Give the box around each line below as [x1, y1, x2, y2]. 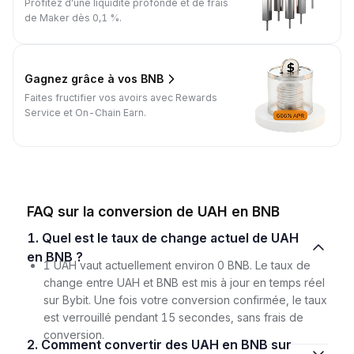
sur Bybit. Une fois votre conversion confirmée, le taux [43, 292, 327, 307]
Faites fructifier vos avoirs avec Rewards [24, 91, 217, 104]
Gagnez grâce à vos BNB [24, 72, 164, 86]
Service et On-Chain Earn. [24, 106, 146, 119]
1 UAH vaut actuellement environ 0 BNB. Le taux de [43, 258, 311, 272]
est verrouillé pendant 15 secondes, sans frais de [43, 310, 303, 324]
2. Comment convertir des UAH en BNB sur [26, 336, 41, 352]
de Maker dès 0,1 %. [24, 12, 122, 24]
